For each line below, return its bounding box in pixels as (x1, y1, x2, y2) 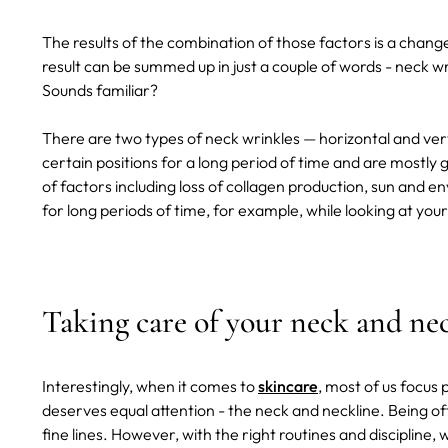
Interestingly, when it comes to (42, 376, 258, 397)
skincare (258, 376, 318, 397)
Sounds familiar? (42, 80, 161, 101)
